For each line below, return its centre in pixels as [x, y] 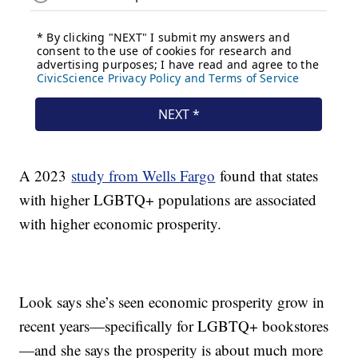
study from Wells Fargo [143, 175]
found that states [267, 175]
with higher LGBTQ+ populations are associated [168, 199]
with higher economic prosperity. [121, 223]
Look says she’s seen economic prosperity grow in [172, 301]
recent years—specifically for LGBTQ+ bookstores [174, 325]
